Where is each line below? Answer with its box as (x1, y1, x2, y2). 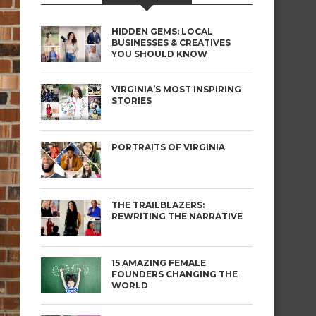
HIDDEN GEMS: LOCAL (111, 26, 213, 37)
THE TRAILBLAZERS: (111, 200, 205, 210)
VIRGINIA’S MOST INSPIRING (111, 84, 241, 95)
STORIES (111, 95, 152, 106)
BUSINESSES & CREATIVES (111, 37, 231, 48)
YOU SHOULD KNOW (111, 49, 207, 59)
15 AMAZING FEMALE (111, 257, 206, 268)
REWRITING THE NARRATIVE (111, 211, 243, 221)
